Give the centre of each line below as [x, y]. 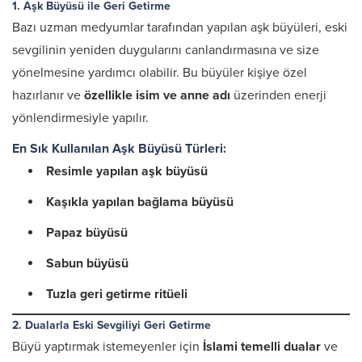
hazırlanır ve [48, 95]
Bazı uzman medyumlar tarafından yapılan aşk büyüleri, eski [180, 27]
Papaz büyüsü [87, 233]
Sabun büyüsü [87, 263]
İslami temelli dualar [262, 347]
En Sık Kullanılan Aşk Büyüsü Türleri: [119, 149]
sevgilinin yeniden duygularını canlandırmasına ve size [166, 50]
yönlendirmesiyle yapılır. [80, 118]
